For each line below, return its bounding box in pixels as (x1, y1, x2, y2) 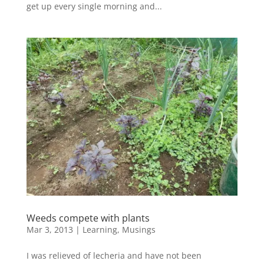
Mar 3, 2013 (26, 224, 73, 236)
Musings (121, 224, 156, 236)
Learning (82, 224, 117, 236)
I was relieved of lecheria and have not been (26, 250, 202, 262)
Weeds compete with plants (26, 212, 150, 225)
